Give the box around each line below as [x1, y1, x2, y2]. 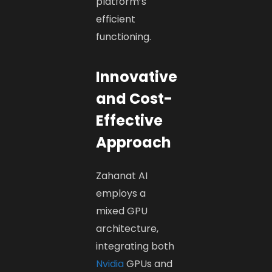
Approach [96, 132, 172, 152]
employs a [96, 186, 146, 200]
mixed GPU [96, 203, 148, 218]
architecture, [96, 221, 159, 236]
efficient [96, 12, 136, 26]
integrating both [96, 239, 175, 253]
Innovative [96, 66, 178, 87]
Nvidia [96, 256, 124, 271]
